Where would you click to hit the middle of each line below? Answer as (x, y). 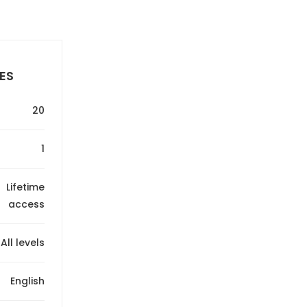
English (27, 281)
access (26, 204)
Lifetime (25, 187)
